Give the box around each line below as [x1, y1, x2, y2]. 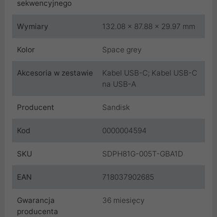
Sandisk [102, 102, 130, 112]
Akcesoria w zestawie [17, 68, 93, 77]
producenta [17, 206, 58, 216]
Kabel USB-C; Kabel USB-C [102, 68, 197, 77]
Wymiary [17, 21, 48, 31]
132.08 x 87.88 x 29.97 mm [102, 21, 195, 31]
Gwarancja [17, 195, 55, 205]
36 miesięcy [102, 195, 144, 205]
